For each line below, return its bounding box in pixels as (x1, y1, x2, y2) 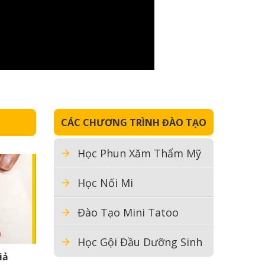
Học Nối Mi (77, 176, 133, 190)
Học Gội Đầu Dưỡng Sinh (77, 235, 202, 249)
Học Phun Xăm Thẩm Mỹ (77, 146, 201, 160)
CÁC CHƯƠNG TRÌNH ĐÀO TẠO (61, 115, 206, 129)
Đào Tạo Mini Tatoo (77, 205, 179, 219)
